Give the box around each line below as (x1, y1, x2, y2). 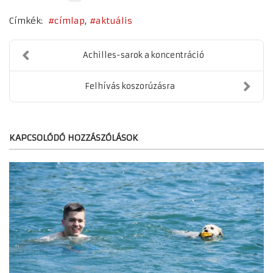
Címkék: (9, 15, 43, 26)
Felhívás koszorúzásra (84, 81, 175, 92)
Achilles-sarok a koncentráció (83, 50, 204, 61)
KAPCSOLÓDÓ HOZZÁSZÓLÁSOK (9, 132, 138, 144)
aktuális (96, 15, 132, 27)
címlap (54, 15, 85, 27)
